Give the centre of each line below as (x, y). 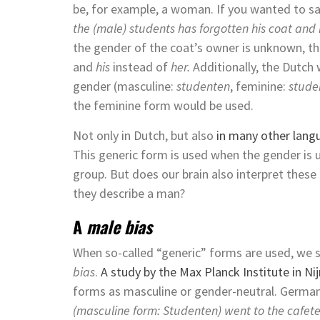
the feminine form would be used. (163, 106)
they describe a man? (129, 194)
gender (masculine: (125, 86)
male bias (119, 227)
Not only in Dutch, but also (145, 136)
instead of (140, 67)
